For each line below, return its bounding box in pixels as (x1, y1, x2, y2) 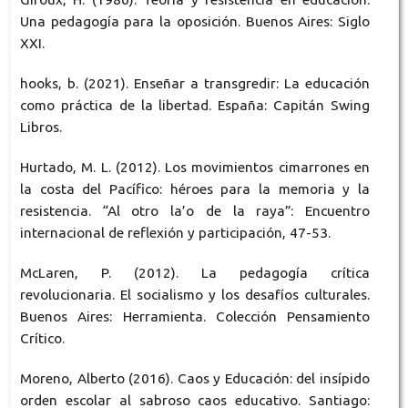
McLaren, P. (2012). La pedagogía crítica (19, 265, 371, 281)
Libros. (19, 119, 62, 136)
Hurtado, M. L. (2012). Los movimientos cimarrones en (19, 159, 371, 176)
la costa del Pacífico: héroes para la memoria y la (19, 181, 371, 198)
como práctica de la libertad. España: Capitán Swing (19, 97, 371, 114)
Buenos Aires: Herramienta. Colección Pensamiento (19, 309, 371, 325)
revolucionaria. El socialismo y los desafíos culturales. (19, 287, 371, 303)
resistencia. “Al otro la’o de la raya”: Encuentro (19, 203, 371, 219)
